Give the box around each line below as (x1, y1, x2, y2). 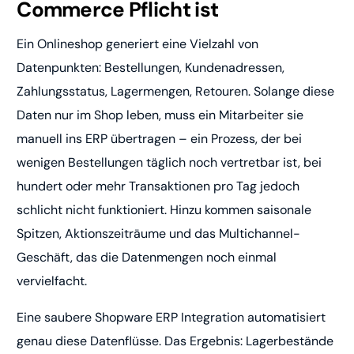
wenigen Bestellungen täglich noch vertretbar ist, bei (17, 154, 322, 171)
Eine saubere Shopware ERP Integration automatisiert (17, 309, 326, 326)
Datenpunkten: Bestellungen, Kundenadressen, (17, 59, 285, 77)
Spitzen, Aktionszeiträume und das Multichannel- (17, 225, 301, 243)
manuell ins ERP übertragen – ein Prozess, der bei (17, 130, 303, 148)
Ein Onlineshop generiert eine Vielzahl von (17, 36, 259, 53)
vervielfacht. (17, 273, 88, 290)
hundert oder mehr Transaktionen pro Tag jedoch (17, 178, 300, 195)
